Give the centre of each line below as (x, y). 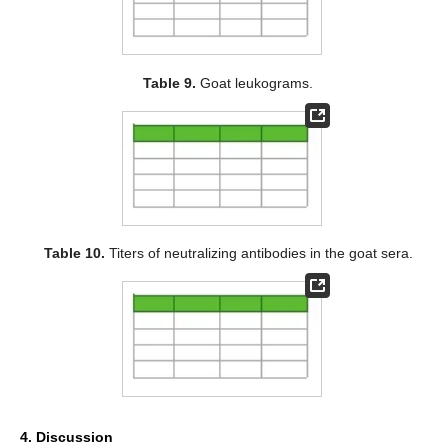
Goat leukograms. (255, 82)
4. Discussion (66, 436)
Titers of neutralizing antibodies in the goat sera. (258, 253)
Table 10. (74, 253)
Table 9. (170, 82)
